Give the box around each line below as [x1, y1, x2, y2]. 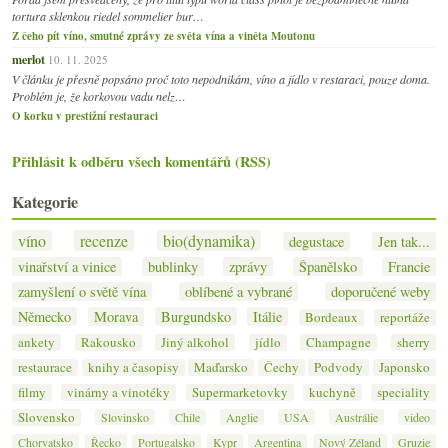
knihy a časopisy [87, 357, 179, 376]
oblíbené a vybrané [185, 281, 292, 301]
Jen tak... [378, 231, 430, 251]
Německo [18, 306, 71, 326]
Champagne [306, 332, 372, 351]
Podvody [314, 357, 364, 376]
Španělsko [298, 256, 357, 276]
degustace [288, 231, 344, 251]
